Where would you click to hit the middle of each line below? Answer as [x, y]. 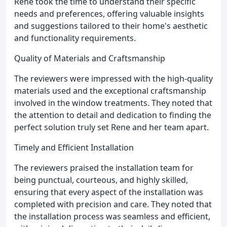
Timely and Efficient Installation [74, 147]
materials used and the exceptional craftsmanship [110, 90]
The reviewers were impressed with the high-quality [113, 78]
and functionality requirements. [75, 38]
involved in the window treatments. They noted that [113, 103]
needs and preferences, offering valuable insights [109, 13]
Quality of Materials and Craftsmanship [90, 58]
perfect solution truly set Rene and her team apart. [111, 127]
